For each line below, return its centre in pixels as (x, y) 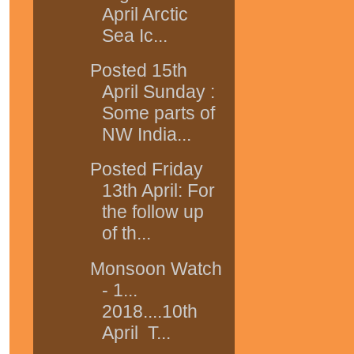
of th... (126, 233)
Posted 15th (138, 71)
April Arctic (145, 14)
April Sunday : (158, 92)
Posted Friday (146, 169)
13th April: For (158, 191)
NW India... (146, 135)
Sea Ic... (134, 35)
